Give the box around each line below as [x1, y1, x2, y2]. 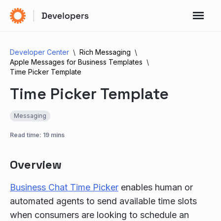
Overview [10, 157, 62, 172]
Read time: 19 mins [10, 131, 65, 139]
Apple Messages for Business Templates [10, 58, 143, 66]
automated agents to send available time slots [10, 196, 197, 206]
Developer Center [10, 48, 69, 56]
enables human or [118, 182, 193, 192]
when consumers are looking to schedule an [10, 210, 189, 220]
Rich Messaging [79, 48, 131, 56]
